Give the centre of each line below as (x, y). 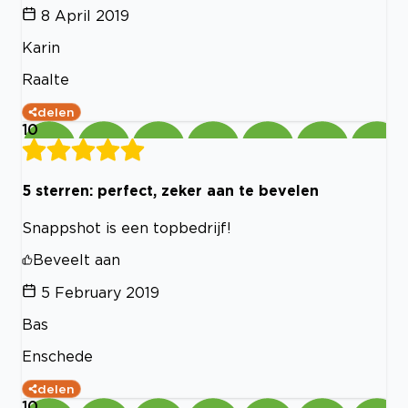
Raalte (46, 79)
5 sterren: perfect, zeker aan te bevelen (170, 191)
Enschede (57, 356)
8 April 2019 (85, 15)
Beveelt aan (76, 259)
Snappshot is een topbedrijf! (127, 227)
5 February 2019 (100, 292)
